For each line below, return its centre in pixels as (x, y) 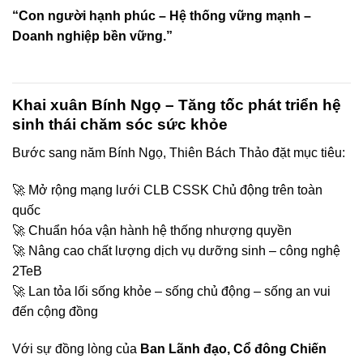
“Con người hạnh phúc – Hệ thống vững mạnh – (162, 15)
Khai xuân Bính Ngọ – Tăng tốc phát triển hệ (177, 105)
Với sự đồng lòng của (76, 348)
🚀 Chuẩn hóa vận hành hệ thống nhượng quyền (152, 230)
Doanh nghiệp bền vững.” (92, 36)
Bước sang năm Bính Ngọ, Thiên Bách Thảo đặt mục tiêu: (179, 152)
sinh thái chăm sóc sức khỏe (120, 125)
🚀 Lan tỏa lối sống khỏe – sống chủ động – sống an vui (171, 291)
